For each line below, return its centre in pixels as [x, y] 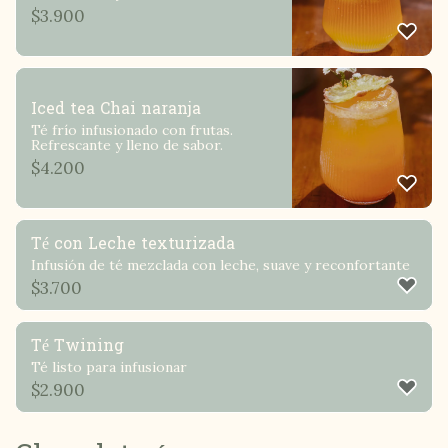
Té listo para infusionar [109, 366]
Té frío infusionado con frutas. [132, 129]
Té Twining [77, 345]
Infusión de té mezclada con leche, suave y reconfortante [220, 264]
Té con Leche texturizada [133, 243]
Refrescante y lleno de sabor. [127, 144]
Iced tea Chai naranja [116, 108]
